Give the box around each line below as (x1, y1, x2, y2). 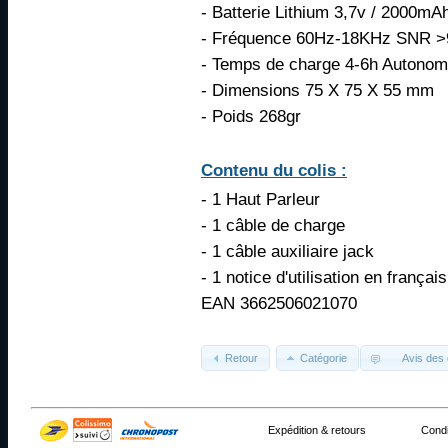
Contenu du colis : (201, 160, 347, 181)
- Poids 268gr (201, 106, 301, 127)
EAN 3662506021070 (201, 293, 357, 314)
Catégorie (300, 351, 348, 364)
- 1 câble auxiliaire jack (201, 241, 374, 262)
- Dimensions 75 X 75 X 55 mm (201, 80, 434, 101)
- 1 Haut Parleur (201, 189, 320, 210)
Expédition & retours (268, 424, 366, 437)
